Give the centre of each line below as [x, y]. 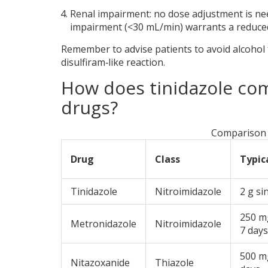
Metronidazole [103, 224]
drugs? [89, 108]
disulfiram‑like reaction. [113, 63]
